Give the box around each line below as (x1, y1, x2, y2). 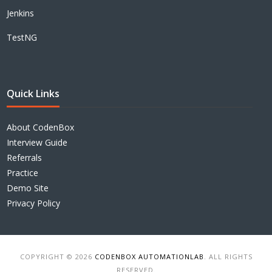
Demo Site (7, 182, 49, 194)
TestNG (7, 31, 38, 43)
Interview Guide (7, 136, 68, 148)
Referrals (7, 151, 42, 163)
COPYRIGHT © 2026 (19, 251, 95, 261)
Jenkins (7, 7, 35, 19)
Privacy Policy (7, 197, 61, 209)
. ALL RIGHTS (203, 251, 253, 261)
